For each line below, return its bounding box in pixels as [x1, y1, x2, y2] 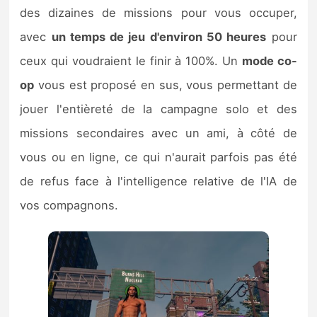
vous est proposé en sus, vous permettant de [34, 78, 297, 93]
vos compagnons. [20, 198, 119, 213]
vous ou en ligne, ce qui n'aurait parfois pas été [20, 150, 297, 165]
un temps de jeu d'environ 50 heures [51, 30, 267, 45]
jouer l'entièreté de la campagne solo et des [20, 102, 297, 117]
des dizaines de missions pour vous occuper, [20, 6, 297, 21]
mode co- [241, 54, 297, 69]
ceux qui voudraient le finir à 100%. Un [20, 54, 242, 69]
